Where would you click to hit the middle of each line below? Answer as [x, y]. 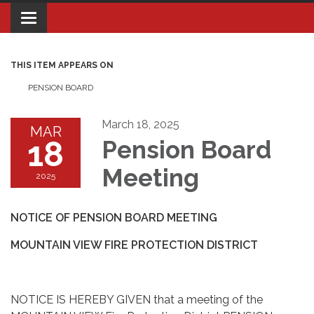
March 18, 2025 [141, 125]
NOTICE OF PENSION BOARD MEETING [114, 218]
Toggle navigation [75, 20]
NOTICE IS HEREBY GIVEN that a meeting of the [137, 300]
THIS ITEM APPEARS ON [62, 66]
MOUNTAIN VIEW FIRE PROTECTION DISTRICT [134, 245]
